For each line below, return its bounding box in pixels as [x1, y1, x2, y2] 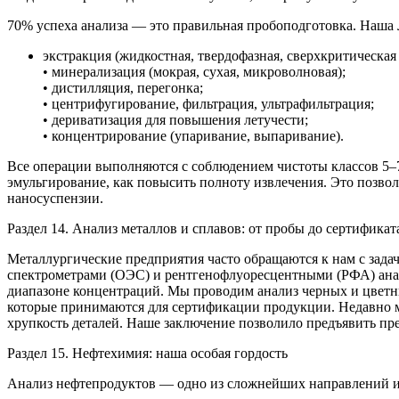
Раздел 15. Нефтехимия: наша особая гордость [7, 345, 288, 361]
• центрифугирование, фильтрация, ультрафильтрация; [43, 95, 374, 111]
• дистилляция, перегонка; [43, 79, 203, 95]
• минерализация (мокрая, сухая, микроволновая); [43, 63, 346, 79]
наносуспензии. [7, 190, 103, 206]
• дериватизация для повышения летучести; [43, 111, 308, 127]
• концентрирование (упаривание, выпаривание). [43, 127, 344, 143]
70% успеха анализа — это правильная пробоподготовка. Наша [7, 17, 397, 33]
